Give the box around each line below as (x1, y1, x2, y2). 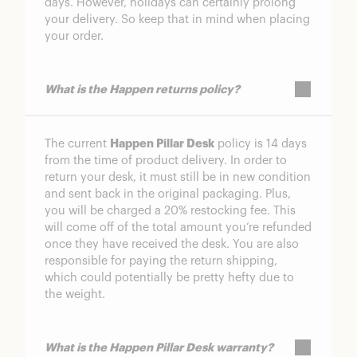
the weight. (45, 288, 105, 301)
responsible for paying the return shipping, (45, 255, 277, 268)
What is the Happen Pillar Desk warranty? (45, 341, 273, 354)
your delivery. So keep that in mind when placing (45, 14, 310, 26)
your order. (45, 30, 104, 43)
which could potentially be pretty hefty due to (45, 272, 294, 284)
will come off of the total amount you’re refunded (45, 222, 312, 234)
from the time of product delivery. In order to (45, 155, 287, 167)
